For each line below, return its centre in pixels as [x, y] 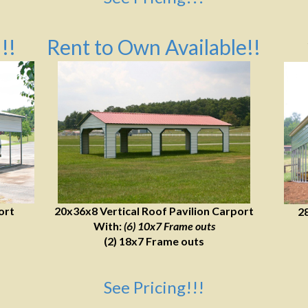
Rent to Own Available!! [154, 47]
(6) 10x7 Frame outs [169, 226]
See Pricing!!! [154, 287]
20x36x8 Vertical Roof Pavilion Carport [154, 211]
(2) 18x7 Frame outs [154, 241]
